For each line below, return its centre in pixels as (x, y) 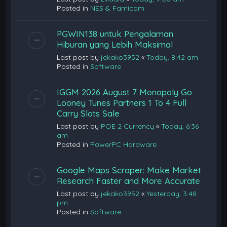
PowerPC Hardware (124, 144)
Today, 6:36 (180, 126)
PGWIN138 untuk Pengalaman (115, 34)
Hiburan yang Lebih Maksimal (115, 44)
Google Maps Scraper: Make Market (129, 170)
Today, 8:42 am (173, 57)
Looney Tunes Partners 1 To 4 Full (122, 103)
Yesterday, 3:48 (172, 194)
